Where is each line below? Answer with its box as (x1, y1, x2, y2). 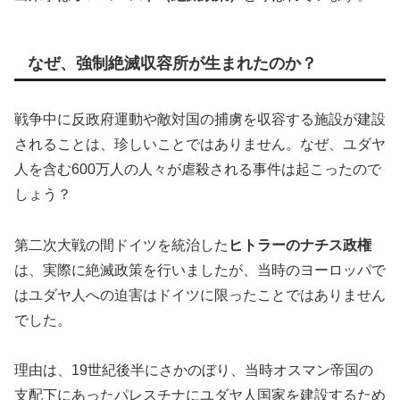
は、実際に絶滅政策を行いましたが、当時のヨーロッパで (14, 262, 386, 278)
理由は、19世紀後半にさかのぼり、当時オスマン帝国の (14, 362, 373, 379)
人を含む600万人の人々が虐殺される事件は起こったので (14, 161, 381, 177)
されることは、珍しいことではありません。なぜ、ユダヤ (14, 136, 386, 152)
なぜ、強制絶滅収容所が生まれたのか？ (28, 54, 317, 72)
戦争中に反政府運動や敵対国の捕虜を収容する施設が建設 (14, 111, 386, 127)
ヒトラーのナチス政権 (229, 237, 371, 253)
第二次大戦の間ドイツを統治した (14, 237, 229, 253)
